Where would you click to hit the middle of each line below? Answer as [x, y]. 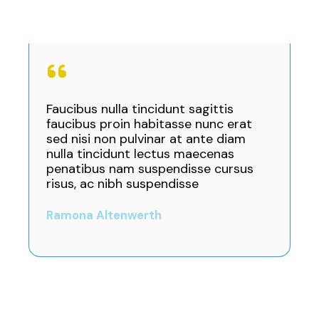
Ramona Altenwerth [104, 215]
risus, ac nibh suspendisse [122, 184]
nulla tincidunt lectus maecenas [140, 154]
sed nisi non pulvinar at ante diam [146, 139]
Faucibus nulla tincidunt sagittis [140, 109]
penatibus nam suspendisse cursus [150, 169]
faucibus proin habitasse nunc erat [149, 124]
